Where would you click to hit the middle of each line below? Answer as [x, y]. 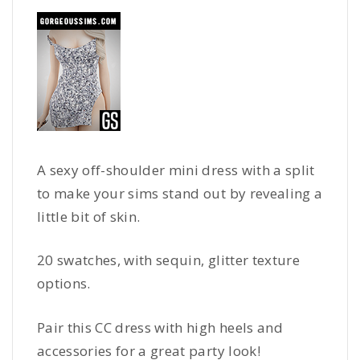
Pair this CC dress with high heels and [160, 327]
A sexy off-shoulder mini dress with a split [176, 170]
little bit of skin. [89, 216]
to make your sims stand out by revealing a [180, 193]
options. [64, 284]
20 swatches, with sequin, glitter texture [168, 260]
